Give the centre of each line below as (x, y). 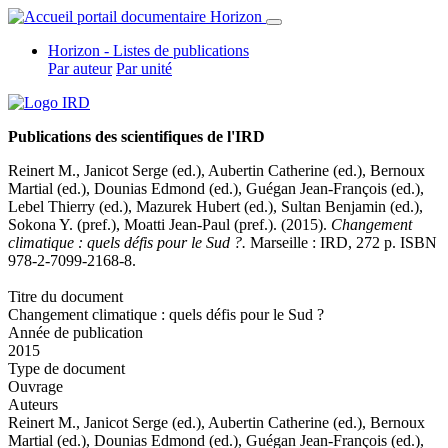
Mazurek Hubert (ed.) (204, 206)
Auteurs (33, 404)
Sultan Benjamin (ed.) (350, 206)
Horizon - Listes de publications (148, 50)
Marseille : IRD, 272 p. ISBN (341, 242)
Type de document (66, 368)
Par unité (144, 68)
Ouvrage (35, 386)
